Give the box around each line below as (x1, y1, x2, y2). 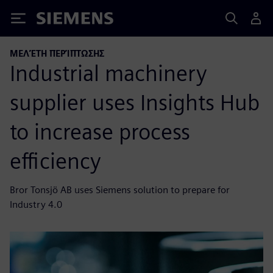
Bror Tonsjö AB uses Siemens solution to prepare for (10, 183, 230, 196)
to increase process (10, 118, 190, 145)
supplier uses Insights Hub (10, 88, 260, 116)
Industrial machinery (10, 59, 207, 87)
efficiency (10, 147, 101, 174)
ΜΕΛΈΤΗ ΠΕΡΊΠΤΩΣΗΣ (10, 48, 104, 58)
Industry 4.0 (10, 198, 62, 210)
